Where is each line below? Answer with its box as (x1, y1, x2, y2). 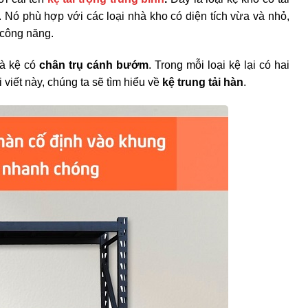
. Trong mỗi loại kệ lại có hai (148, 58, 289, 71)
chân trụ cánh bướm (39, 58, 149, 71)
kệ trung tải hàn (162, 76, 243, 88)
